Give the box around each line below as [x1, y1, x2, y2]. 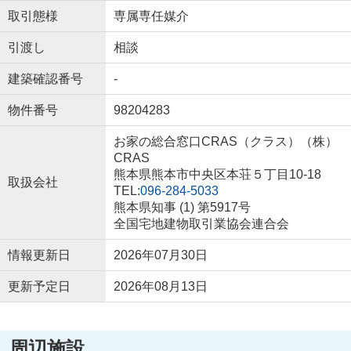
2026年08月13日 [113, 280, 208, 294]
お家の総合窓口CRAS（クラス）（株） [113, 135, 338, 149]
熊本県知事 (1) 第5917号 [113, 201, 251, 215]
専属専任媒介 [113, 9, 189, 24]
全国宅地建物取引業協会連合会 [113, 217, 289, 231]
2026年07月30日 [113, 248, 208, 262]
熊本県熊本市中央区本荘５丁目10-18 [113, 168, 324, 182]
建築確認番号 [7, 72, 83, 86]
